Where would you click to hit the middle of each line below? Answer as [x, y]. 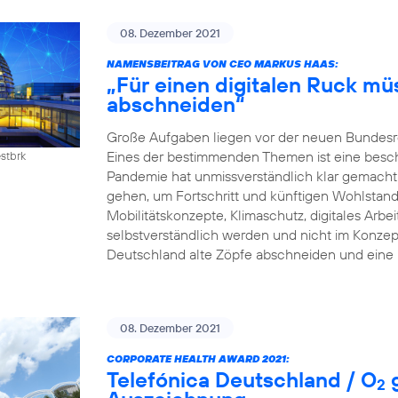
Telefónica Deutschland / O [242, 379]
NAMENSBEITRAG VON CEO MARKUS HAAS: [223, 64]
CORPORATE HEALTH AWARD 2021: [198, 358]
